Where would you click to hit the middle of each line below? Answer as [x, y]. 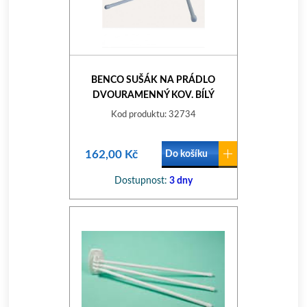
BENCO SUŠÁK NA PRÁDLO [153, 80]
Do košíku [186, 154]
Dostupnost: [140, 181]
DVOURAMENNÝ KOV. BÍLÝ [153, 95]
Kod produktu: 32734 [153, 115]
